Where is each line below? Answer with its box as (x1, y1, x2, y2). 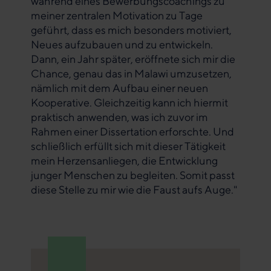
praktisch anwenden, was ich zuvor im (31, 110, 208, 123)
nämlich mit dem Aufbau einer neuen (31, 81, 208, 94)
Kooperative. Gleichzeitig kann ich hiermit (31, 96, 228, 109)
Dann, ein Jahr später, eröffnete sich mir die (31, 52, 235, 65)
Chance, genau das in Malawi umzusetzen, (31, 67, 232, 80)
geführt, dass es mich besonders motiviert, (31, 23, 232, 36)
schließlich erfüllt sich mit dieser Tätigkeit (31, 139, 226, 152)
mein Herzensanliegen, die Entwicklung (31, 154, 218, 167)
